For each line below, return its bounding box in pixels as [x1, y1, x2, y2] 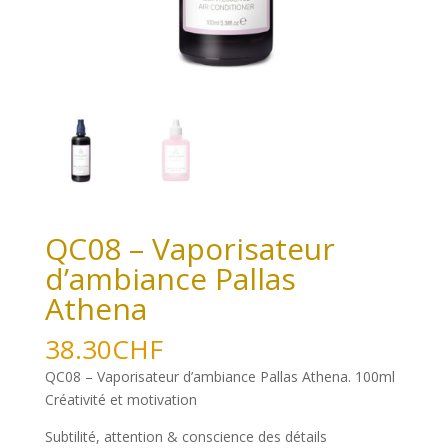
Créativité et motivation [44, 389, 197, 409]
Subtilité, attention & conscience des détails [44, 426, 327, 446]
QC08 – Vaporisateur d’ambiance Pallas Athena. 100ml [44, 366, 395, 386]
